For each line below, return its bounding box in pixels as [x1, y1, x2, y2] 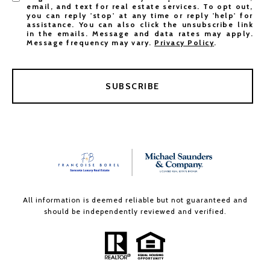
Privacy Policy [154, 37, 215, 47]
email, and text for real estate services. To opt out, [27, 1, 253, 11]
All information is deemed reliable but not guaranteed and [22, 195, 248, 204]
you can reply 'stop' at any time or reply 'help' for [27, 10, 253, 20]
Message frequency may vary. [27, 37, 155, 47]
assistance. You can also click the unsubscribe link [27, 19, 253, 29]
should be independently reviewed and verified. [43, 206, 227, 216]
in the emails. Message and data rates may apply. [27, 28, 253, 38]
